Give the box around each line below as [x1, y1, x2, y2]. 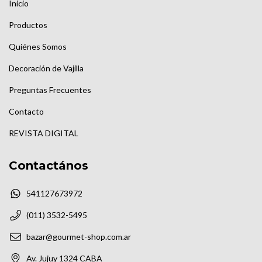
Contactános [9, 158, 88, 173]
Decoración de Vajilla [9, 63, 84, 74]
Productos [9, 20, 47, 30]
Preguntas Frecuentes [9, 85, 91, 95]
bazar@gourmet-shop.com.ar [26, 231, 131, 242]
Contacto [9, 106, 44, 117]
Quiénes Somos [9, 42, 67, 52]
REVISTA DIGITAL [9, 128, 78, 139]
